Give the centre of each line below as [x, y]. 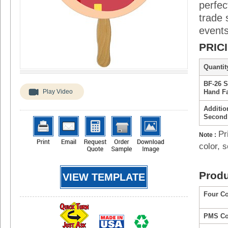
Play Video [58, 92]
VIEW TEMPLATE [104, 177]
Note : [208, 135]
